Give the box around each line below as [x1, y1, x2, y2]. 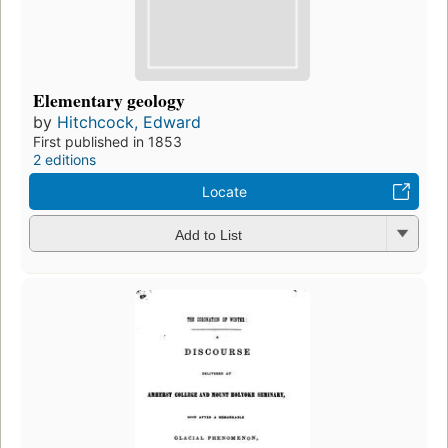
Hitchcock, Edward [57, 112, 201, 133]
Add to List [174, 226, 242, 243]
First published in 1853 [33, 133, 182, 151]
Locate [201, 183, 247, 201]
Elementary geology [33, 87, 185, 114]
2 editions [33, 151, 96, 169]
